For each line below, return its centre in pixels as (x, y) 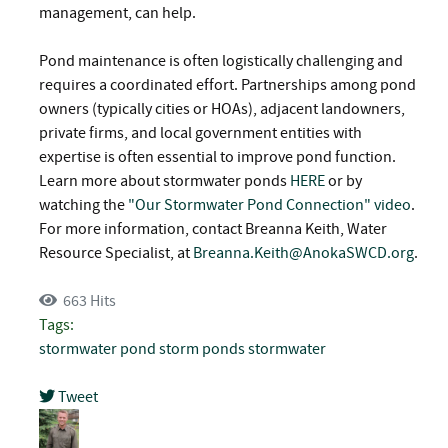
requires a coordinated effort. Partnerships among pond (227, 84)
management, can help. (117, 12)
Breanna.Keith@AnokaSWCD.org (303, 252)
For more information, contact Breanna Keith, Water (213, 228)
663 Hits (86, 300)
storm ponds (202, 348)
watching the (83, 204)
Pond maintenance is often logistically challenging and (221, 60)
